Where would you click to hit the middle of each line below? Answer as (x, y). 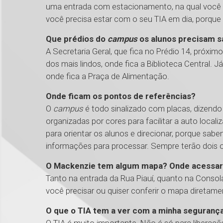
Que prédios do (77, 39)
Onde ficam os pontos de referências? (123, 96)
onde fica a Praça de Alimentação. (110, 76)
